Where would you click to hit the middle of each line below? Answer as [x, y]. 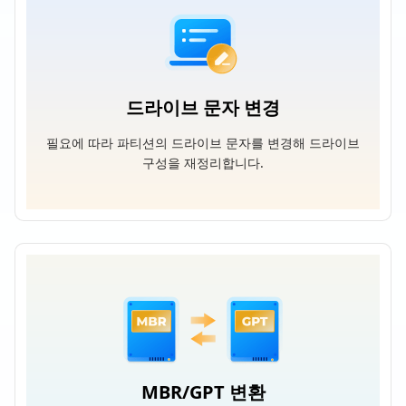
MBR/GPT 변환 [203, 392]
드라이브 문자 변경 [203, 107]
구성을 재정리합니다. [203, 163]
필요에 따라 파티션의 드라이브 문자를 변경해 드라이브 [203, 143]
